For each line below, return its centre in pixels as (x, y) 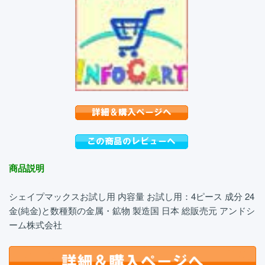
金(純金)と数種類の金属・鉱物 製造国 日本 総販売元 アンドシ (132, 210)
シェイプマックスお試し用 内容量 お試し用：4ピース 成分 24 (132, 196)
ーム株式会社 (35, 224)
